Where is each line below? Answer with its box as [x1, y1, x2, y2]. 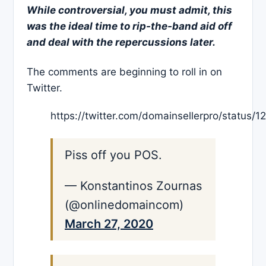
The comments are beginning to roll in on [27, 65, 222, 78]
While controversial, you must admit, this [27, 4, 232, 16]
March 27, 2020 [65, 216, 153, 231]
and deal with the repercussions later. [27, 36, 216, 48]
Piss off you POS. [65, 147, 162, 162]
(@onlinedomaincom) [65, 197, 183, 212]
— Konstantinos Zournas [65, 178, 202, 193]
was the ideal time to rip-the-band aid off [27, 20, 232, 32]
